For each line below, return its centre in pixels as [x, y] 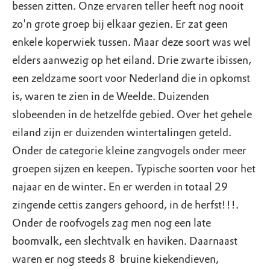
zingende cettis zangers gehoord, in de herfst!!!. [125, 205]
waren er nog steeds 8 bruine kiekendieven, [115, 259]
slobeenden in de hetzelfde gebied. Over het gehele [132, 115]
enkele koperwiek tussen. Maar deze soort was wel [131, 42]
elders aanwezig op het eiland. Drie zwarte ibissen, [132, 60]
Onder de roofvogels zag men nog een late [111, 223]
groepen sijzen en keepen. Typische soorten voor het [134, 169]
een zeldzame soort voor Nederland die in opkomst [131, 78]
